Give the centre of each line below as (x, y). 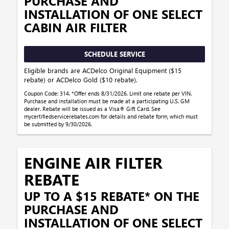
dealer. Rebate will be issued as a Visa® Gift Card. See (93, 108)
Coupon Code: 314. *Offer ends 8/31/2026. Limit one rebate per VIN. (108, 93)
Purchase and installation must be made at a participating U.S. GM (107, 101)
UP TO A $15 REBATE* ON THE (112, 196)
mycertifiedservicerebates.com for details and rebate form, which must (111, 116)
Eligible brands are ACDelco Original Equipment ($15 (103, 70)
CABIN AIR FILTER (76, 27)
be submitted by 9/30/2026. (58, 124)
